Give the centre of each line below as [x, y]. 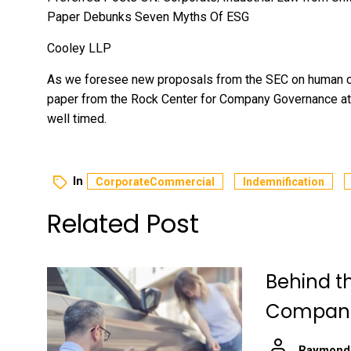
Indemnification [284, 182]
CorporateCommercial [155, 182]
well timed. [77, 118]
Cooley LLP [79, 48]
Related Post [123, 223]
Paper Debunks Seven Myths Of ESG [148, 16]
